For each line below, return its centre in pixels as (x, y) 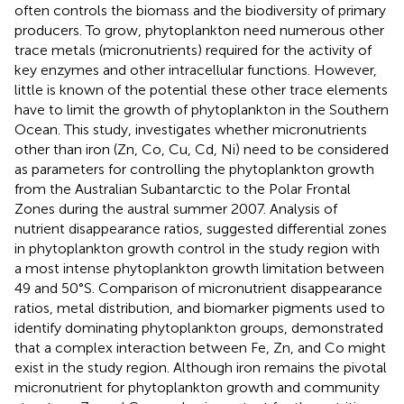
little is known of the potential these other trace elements (201, 89)
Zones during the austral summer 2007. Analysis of (176, 208)
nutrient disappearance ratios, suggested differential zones (201, 228)
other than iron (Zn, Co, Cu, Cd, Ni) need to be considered (202, 149)
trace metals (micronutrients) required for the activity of (193, 50)
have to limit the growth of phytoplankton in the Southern (202, 109)
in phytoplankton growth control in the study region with (197, 248)
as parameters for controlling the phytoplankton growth (194, 169)
